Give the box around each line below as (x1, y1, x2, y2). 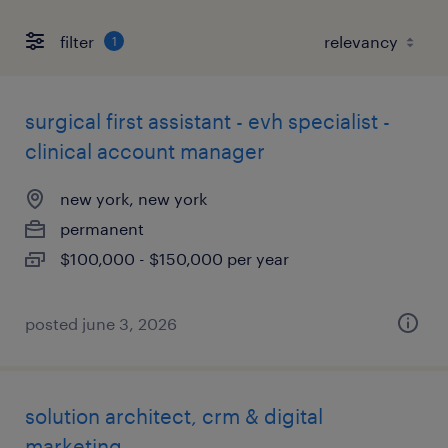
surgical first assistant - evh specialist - (25, 109, 390, 133)
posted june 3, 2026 (25, 314, 177, 333)
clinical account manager (25, 139, 265, 163)
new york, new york (60, 189, 207, 208)
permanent (60, 219, 144, 238)
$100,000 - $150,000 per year (60, 249, 289, 268)
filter (60, 31, 94, 51)
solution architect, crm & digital (25, 404, 323, 428)
